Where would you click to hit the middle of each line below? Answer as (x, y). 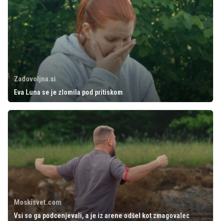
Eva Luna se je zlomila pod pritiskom (68, 92)
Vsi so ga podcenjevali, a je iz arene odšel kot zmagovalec (102, 216)
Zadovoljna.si (35, 79)
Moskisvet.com (38, 202)
